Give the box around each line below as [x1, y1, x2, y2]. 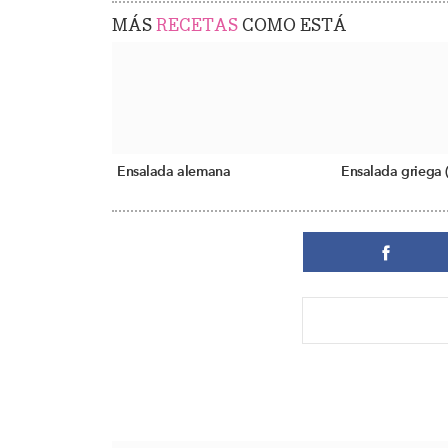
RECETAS [156, 13, 238, 37]
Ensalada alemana [117, 163, 231, 181]
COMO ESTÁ [238, 13, 347, 37]
